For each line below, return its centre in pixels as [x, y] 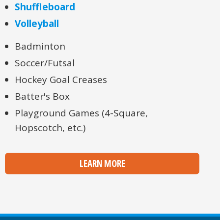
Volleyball [37, 23]
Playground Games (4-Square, [81, 113]
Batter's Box [42, 96]
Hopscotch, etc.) [50, 127]
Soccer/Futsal [45, 63]
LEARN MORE [102, 163]
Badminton [40, 46]
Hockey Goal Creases [61, 79]
